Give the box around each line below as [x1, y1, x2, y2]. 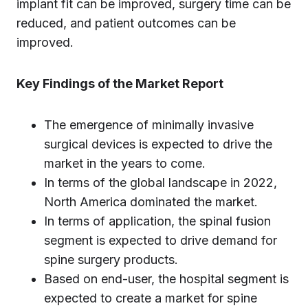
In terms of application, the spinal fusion [44, 214, 271, 228]
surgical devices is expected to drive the [44, 137, 272, 151]
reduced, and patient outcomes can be [16, 16, 236, 30]
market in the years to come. [44, 156, 209, 170]
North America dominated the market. [44, 195, 258, 209]
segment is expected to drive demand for [44, 233, 277, 247]
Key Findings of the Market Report [16, 76, 223, 91]
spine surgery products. [44, 252, 178, 267]
